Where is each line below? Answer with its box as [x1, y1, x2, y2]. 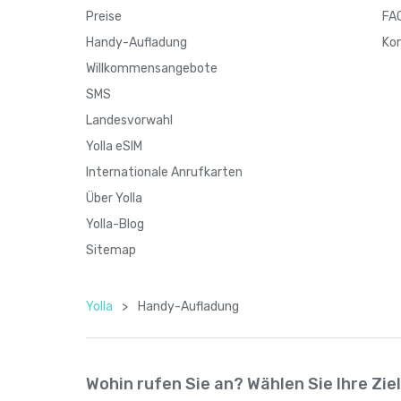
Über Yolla [86, 191, 142, 206]
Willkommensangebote [86, 61, 218, 76]
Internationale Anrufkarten [86, 165, 243, 180]
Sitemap [86, 243, 136, 258]
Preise [86, 9, 122, 24]
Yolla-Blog [86, 217, 144, 232]
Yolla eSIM [86, 139, 142, 154]
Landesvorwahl [86, 113, 173, 128]
